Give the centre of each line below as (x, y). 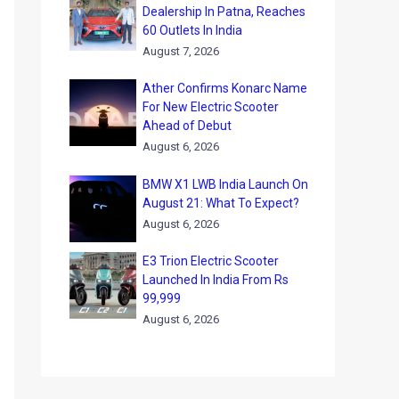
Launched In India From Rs (216, 280)
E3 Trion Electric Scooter (211, 261)
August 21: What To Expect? (221, 203)
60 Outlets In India (192, 30)
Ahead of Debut (187, 126)
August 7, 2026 (181, 51)
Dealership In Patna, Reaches (224, 11)
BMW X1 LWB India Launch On (225, 184)
